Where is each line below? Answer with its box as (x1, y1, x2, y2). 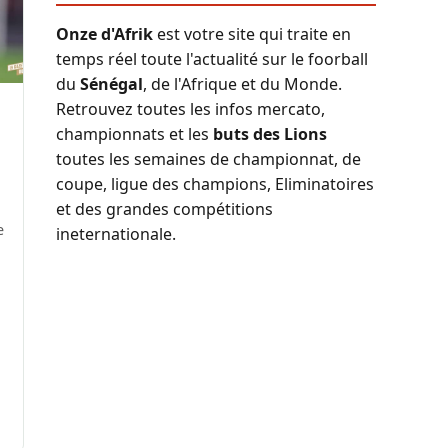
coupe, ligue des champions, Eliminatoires (56, 173, 374, 196)
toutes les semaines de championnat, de (56, 148, 361, 171)
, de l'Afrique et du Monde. (143, 73, 342, 96)
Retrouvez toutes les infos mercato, (56, 98, 325, 121)
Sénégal (80, 73, 143, 96)
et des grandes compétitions (56, 198, 273, 221)
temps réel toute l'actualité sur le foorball (56, 48, 368, 71)
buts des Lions (213, 123, 327, 146)
